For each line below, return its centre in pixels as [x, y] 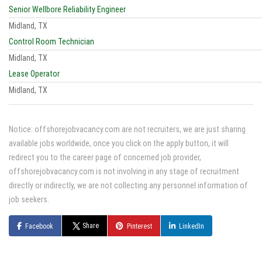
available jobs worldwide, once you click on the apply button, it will [119, 143]
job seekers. [29, 199]
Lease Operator [34, 74]
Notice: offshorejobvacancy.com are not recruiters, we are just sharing [127, 129]
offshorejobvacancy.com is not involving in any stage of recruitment [124, 171]
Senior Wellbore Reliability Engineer [67, 9]
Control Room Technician [51, 42]
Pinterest [140, 226]
